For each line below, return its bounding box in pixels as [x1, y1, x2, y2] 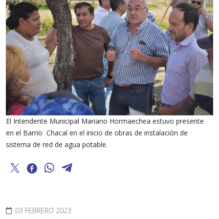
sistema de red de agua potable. [6, 140, 108, 150]
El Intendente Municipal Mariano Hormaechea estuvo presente [6, 116, 204, 126]
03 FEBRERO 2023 [15, 206, 71, 216]
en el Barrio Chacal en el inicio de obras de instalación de [6, 128, 188, 138]
